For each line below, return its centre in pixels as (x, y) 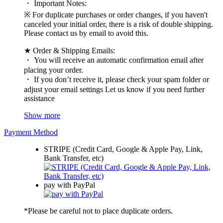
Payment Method (31, 132)
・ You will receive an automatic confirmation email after (114, 60)
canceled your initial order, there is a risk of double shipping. (118, 24)
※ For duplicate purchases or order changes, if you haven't (116, 15)
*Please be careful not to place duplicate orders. (98, 211)
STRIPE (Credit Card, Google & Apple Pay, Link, (123, 149)
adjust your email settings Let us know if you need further (114, 90)
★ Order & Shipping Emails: (69, 51)
